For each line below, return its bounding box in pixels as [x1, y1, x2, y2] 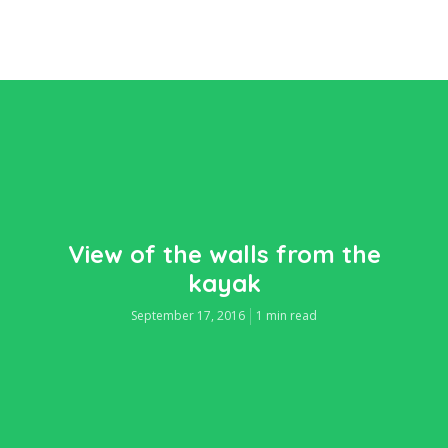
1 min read [256, 307, 317, 325]
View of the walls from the [67, 239, 381, 270]
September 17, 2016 [131, 307, 245, 325]
